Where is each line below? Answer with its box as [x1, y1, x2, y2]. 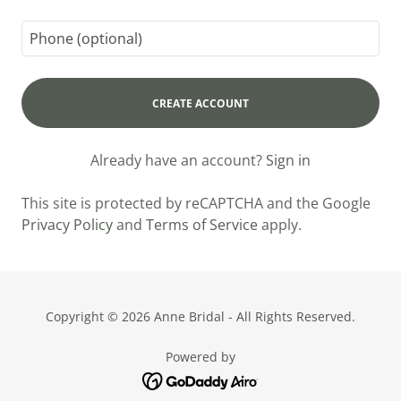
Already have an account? [90, 150, 262, 170]
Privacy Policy [21, 215, 113, 235]
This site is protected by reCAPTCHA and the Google [21, 193, 371, 213]
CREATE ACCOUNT [152, 95, 249, 111]
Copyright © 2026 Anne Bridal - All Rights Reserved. [46, 308, 355, 325]
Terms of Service [146, 215, 258, 235]
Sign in [266, 150, 311, 170]
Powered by [166, 348, 235, 365]
